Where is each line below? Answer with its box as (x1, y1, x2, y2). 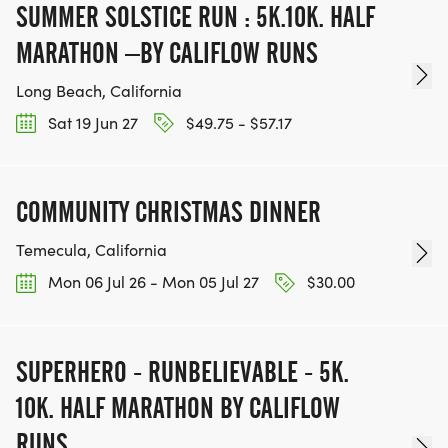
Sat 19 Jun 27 (44, 112, 138, 134)
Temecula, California (16, 239, 167, 261)
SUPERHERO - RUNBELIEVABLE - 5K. (16, 354, 349, 389)
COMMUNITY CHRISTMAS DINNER (16, 195, 321, 230)
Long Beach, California (16, 80, 182, 102)
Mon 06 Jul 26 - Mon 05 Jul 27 (44, 271, 259, 293)
